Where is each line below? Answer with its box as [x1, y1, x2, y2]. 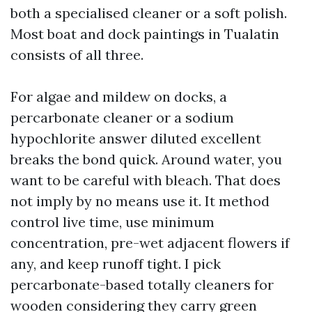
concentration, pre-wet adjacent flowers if [10, 234, 290, 251]
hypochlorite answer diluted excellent [10, 130, 261, 147]
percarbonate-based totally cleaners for [10, 276, 274, 293]
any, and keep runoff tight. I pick [10, 255, 221, 272]
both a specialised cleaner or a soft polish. [10, 4, 287, 22]
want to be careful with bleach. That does [10, 171, 281, 189]
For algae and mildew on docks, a [10, 88, 227, 105]
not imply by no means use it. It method [10, 192, 270, 210]
